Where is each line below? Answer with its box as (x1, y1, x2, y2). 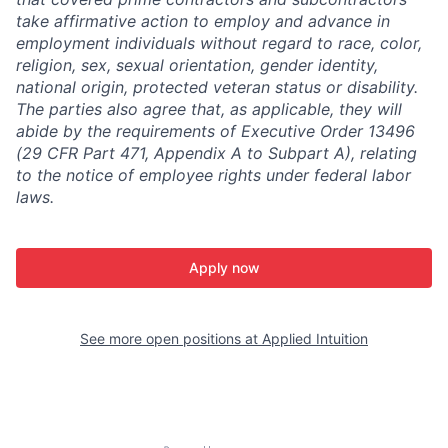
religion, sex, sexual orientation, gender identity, (16, 54, 378, 75)
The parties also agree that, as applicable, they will (16, 98, 402, 119)
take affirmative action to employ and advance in (16, 10, 390, 31)
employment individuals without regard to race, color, (16, 32, 422, 53)
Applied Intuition (262, 329, 368, 347)
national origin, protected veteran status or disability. (16, 76, 418, 97)
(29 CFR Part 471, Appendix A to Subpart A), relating (16, 142, 417, 163)
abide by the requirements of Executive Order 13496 (16, 120, 415, 141)
